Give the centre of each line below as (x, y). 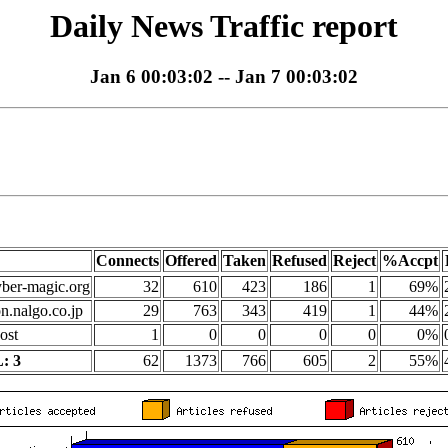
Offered (191, 261)
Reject (354, 261)
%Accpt (410, 261)
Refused (299, 261)
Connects (127, 261)
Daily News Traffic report (224, 26)
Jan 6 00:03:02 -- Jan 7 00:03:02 (224, 77)
